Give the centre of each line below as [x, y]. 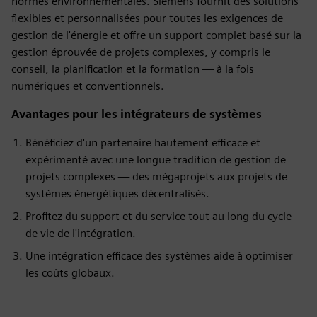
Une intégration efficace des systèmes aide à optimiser [159, 255]
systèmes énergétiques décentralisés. [117, 193]
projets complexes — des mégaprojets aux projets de [156, 176]
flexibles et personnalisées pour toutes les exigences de [147, 18]
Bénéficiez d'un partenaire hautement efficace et [143, 142]
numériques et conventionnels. [88, 86]
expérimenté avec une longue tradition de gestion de [156, 159]
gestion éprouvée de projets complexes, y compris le [141, 52]
